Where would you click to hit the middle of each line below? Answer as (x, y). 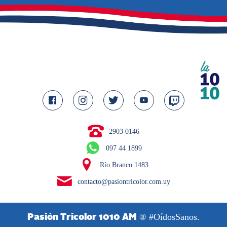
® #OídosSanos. (168, 217)
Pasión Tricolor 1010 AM (82, 218)
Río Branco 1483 (124, 165)
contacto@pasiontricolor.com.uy (124, 182)
